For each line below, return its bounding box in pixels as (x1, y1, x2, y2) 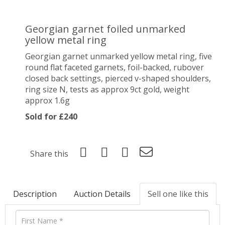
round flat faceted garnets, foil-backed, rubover (25, 61, 204, 73)
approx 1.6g (25, 94, 70, 106)
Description (13, 188, 57, 199)
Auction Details (74, 188, 131, 199)
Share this (30, 148, 68, 159)
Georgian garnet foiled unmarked (25, 22, 185, 36)
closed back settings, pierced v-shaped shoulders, (25, 72, 211, 84)
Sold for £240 (25, 110, 77, 122)
